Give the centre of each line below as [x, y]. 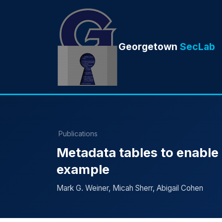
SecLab [197, 47]
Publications [78, 133]
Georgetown [149, 47]
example [83, 169]
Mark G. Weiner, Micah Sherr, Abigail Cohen [130, 188]
